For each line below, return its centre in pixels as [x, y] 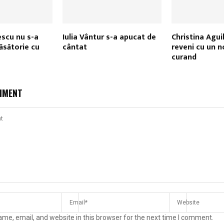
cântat [74, 47]
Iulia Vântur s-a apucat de [109, 37]
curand [184, 57]
